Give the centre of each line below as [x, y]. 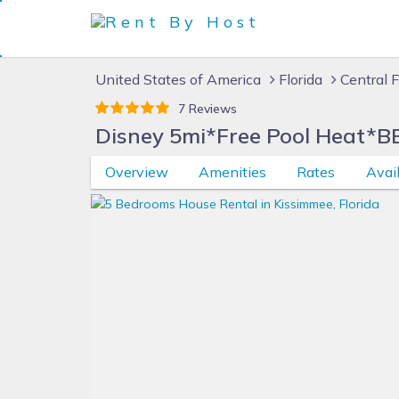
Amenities [232, 172]
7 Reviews [208, 109]
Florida [301, 79]
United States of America [178, 79]
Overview [136, 172]
